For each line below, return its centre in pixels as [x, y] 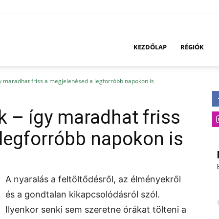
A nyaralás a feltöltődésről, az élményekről [93, 179]
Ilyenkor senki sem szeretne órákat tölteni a [96, 209]
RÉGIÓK [192, 47]
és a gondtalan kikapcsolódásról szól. [83, 194]
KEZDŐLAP [150, 47]
